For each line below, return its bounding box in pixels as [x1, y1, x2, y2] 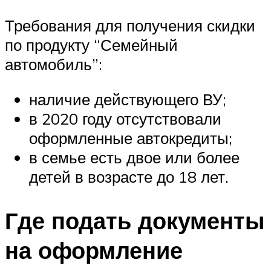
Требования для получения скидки [5, 16, 255, 36]
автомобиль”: [5, 54, 102, 74]
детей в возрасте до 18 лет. [29, 167, 229, 187]
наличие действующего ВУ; [29, 90, 226, 109]
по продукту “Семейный [5, 35, 178, 55]
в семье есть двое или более [29, 148, 240, 168]
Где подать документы [5, 205, 264, 235]
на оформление [5, 235, 183, 265]
